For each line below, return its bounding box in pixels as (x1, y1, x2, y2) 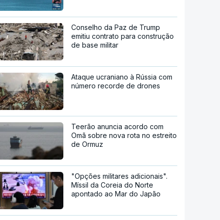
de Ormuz (71, 139, 104, 148)
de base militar (71, 40, 119, 49)
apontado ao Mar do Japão (71, 189, 161, 198)
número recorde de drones (71, 81, 161, 90)
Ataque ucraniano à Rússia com (71, 72, 173, 81)
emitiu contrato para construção (71, 31, 174, 40)
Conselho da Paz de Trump (71, 23, 161, 31)
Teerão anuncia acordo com (71, 122, 164, 131)
